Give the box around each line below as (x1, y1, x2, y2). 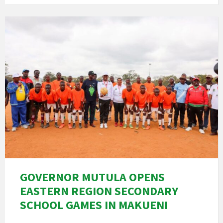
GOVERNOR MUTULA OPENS (20, 169, 165, 185)
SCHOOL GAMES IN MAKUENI (20, 197, 168, 213)
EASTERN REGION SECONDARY (20, 183, 178, 199)
